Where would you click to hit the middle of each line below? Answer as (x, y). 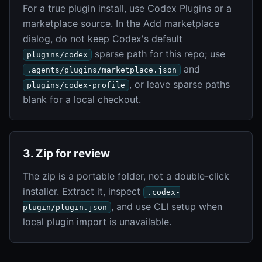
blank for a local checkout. (82, 99)
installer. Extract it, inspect (83, 191)
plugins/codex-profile (76, 85)
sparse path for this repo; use (158, 54)
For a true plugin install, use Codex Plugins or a (127, 8)
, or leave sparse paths (180, 84)
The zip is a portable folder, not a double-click (126, 176)
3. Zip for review (66, 153)
